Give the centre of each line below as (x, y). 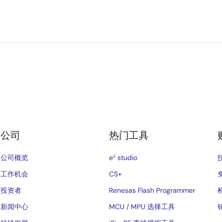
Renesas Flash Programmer (152, 190)
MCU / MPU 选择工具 (142, 207)
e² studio (123, 158)
